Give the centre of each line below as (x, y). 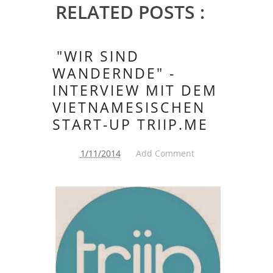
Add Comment (165, 154)
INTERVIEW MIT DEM (135, 90)
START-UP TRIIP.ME (130, 125)
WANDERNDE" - (114, 73)
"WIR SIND (98, 56)
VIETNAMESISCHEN (129, 108)
